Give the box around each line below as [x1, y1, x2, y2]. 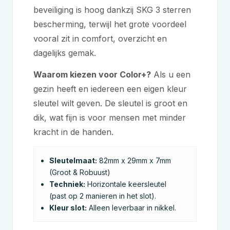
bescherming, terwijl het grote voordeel [33, 19, 186, 29]
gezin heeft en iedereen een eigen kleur [33, 84, 187, 94]
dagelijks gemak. [33, 48, 96, 58]
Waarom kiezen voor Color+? [33, 69, 151, 80]
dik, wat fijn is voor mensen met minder [33, 112, 186, 123]
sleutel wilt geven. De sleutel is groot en [33, 98, 187, 108]
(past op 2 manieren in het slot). [49, 191, 156, 200]
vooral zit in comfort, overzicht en [33, 33, 167, 44]
